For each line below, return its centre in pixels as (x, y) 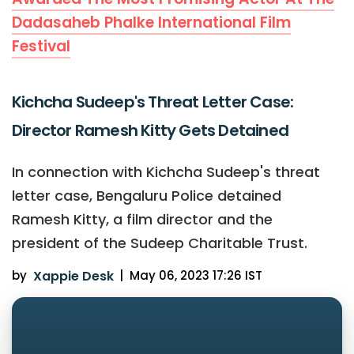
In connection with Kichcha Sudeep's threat (166, 171)
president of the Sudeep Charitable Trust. (160, 243)
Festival (41, 46)
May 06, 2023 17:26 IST (196, 275)
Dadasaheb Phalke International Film (151, 22)
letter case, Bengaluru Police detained (147, 195)
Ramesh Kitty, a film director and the (142, 219)
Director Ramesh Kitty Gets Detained (151, 130)
